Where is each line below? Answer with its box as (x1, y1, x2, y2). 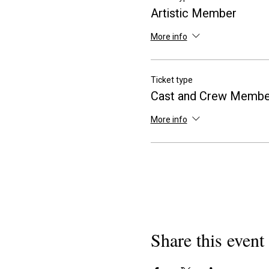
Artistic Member (150, 5, 237, 23)
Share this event (150, 228, 264, 252)
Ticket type (150, 74, 193, 87)
